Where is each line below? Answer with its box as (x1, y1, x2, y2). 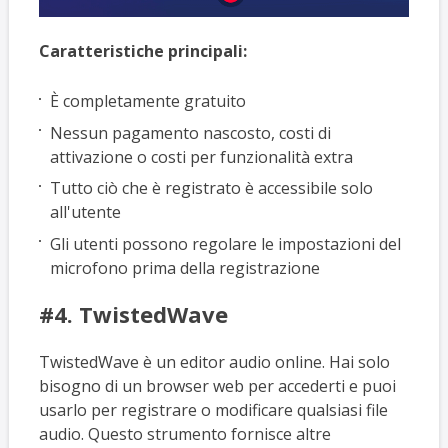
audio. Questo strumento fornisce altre (38, 422, 331, 445)
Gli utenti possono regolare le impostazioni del (50, 232, 402, 255)
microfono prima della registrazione (50, 256, 321, 279)
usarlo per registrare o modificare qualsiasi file (38, 398, 388, 421)
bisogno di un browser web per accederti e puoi (38, 374, 396, 397)
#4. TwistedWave (38, 299, 228, 330)
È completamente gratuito (50, 90, 247, 113)
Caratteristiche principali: (38, 40, 247, 63)
